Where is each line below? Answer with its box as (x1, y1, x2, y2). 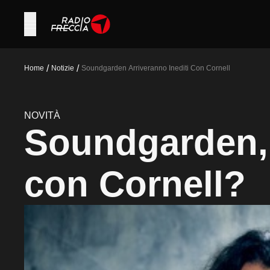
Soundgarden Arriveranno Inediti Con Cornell (81, 64, 230, 72)
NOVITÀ (24, 110, 60, 121)
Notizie (51, 64, 74, 72)
